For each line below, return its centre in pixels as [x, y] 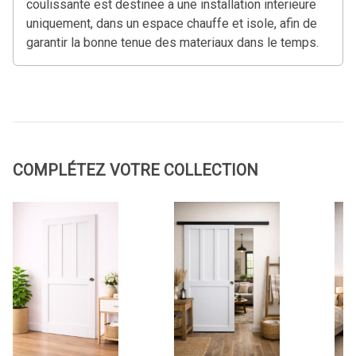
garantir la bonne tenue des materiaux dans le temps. [172, 42]
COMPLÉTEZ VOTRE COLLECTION [135, 170]
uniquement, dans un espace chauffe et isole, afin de [172, 23]
